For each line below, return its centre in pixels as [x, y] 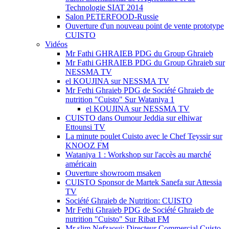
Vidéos [56, 44]
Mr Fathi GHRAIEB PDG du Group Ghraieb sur [145, 63]
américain [81, 164]
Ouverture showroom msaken [113, 173]
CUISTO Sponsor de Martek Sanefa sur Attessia [144, 182]
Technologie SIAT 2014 [104, 7]
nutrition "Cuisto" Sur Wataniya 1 [120, 99]
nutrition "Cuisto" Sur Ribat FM [117, 219]
